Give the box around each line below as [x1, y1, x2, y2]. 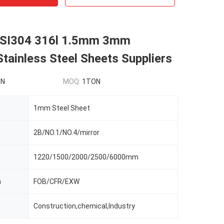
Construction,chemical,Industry [33, 202, 135, 210]
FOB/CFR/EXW [33, 177, 79, 185]
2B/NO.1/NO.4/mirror [33, 128, 99, 136]
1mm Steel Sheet [33, 104, 90, 112]
